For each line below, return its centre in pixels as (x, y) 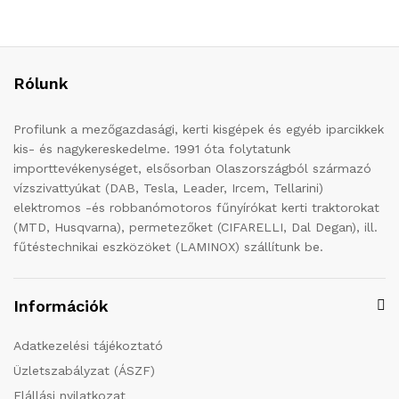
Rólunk (41, 83)
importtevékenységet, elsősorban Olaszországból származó (192, 168)
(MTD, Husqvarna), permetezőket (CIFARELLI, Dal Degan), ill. (195, 227)
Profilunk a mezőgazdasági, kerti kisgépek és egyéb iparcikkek (199, 129)
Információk (61, 305)
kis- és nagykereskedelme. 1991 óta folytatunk (152, 148)
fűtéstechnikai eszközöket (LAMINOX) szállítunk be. (168, 246)
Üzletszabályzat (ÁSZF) (84, 370)
